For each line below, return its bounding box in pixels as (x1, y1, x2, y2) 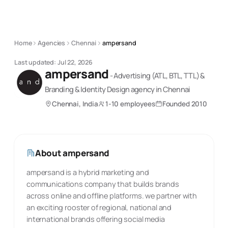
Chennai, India (52, 99, 98, 108)
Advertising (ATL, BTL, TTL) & (113, 70, 205, 80)
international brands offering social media (26, 214, 165, 224)
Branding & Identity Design (45, 84, 130, 94)
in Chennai (154, 84, 190, 94)
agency (129, 84, 155, 94)
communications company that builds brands (26, 179, 179, 189)
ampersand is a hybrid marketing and (26, 167, 149, 177)
